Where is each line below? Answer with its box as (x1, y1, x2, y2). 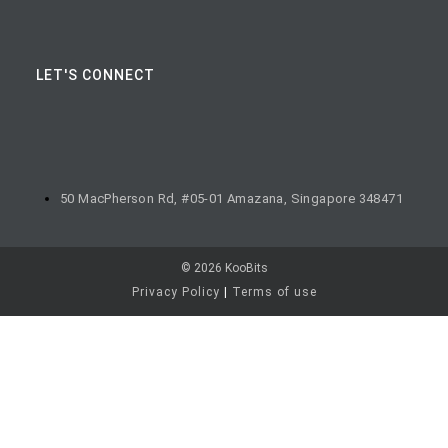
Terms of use (231, 285, 317, 300)
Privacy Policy (131, 285, 220, 300)
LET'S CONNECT (35, 67, 155, 84)
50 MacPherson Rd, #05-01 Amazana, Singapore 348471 (60, 190, 403, 206)
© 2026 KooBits (180, 261, 268, 276)
